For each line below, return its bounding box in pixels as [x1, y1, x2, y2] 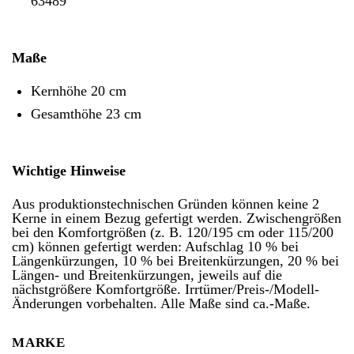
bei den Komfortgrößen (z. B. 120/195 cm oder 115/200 [12, 224, 333, 240]
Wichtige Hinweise [12, 162, 126, 179]
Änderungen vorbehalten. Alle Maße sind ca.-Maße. [12, 295, 311, 311]
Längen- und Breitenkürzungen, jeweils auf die [12, 266, 282, 283]
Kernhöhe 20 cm [30, 82, 126, 99]
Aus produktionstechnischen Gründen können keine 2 [12, 195, 319, 212]
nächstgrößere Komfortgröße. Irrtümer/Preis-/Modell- [12, 281, 319, 297]
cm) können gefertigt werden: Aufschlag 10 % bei [12, 238, 299, 254]
